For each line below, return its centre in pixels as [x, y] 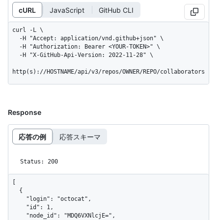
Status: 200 [39, 162]
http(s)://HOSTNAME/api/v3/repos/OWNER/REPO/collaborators [109, 72]
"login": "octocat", [19, 199]
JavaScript [67, 10]
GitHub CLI [116, 10]
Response [25, 112]
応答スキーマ [80, 137]
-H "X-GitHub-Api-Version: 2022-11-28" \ [16, 55]
